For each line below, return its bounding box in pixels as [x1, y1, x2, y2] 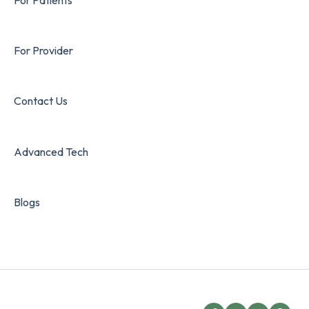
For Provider [14, 43, 73, 58]
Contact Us [14, 94, 68, 108]
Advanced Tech [14, 144, 88, 159]
